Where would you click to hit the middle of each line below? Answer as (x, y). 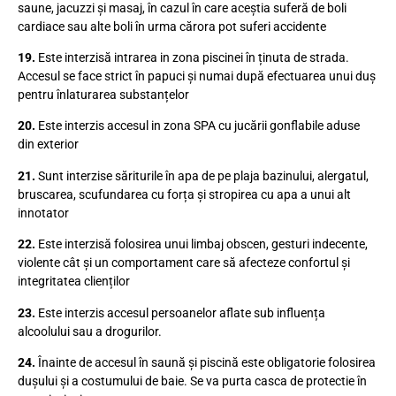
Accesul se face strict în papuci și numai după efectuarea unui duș (197, 76)
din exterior (48, 145)
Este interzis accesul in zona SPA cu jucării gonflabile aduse (199, 126)
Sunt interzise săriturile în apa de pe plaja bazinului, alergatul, (203, 175)
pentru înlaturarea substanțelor (103, 95)
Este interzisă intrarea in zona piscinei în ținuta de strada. (194, 58)
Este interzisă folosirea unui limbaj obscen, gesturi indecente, (203, 244)
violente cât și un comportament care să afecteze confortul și (184, 263)
